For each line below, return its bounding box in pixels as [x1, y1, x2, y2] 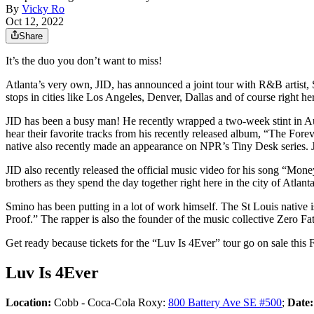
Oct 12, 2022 [6, 15, 64, 28]
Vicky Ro [22, 3, 64, 15]
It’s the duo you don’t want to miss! [6, 55, 162, 67]
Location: [6, 296, 51, 309]
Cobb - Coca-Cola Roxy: [51, 296, 168, 309]
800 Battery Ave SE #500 [168, 296, 282, 309]
